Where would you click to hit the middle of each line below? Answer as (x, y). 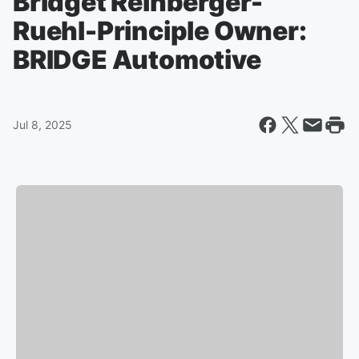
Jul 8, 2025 (42, 125)
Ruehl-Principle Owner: (160, 31)
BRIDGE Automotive (137, 60)
